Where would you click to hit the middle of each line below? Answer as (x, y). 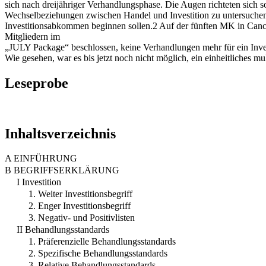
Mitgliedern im (32, 36)
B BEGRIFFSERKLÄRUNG (62, 170)
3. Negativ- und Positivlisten (82, 218)
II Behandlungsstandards (63, 230)
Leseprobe (37, 83)
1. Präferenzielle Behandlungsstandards (102, 242)
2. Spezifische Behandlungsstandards (98, 254)
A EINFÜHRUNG (41, 159)
